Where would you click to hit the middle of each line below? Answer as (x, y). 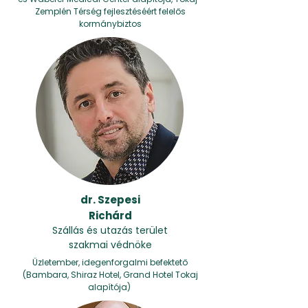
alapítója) (110, 287)
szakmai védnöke (110, 245)
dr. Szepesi (110, 200)
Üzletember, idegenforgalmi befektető (110, 262)
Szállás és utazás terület (110, 230)
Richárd (110, 216)
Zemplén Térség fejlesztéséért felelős (110, 11)
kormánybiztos (110, 24)
